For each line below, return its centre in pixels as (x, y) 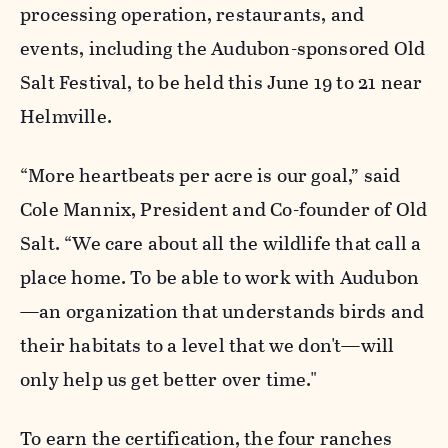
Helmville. (66, 116)
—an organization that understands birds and (222, 311)
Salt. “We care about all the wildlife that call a (221, 243)
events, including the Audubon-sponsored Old (223, 48)
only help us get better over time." (169, 379)
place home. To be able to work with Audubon (220, 277)
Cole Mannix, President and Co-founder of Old (224, 209)
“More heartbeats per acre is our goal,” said (210, 175)
